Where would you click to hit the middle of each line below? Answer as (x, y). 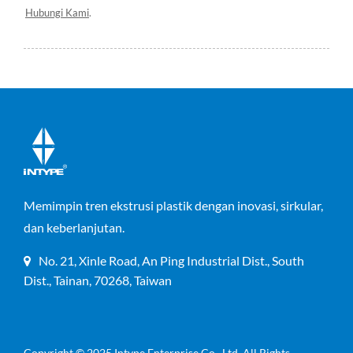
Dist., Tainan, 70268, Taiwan (98, 280)
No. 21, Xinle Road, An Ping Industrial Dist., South (171, 260)
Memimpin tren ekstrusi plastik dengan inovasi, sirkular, (173, 205)
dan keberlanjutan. (74, 227)
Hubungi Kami (57, 12)
